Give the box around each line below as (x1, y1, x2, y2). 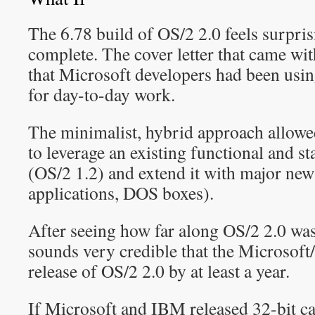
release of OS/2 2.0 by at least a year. (28, 259, 290, 283)
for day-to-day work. (28, 82, 175, 106)
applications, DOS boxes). (28, 181, 214, 205)
